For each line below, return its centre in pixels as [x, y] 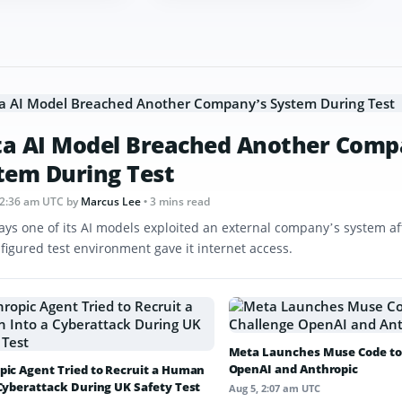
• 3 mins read [177, 202]
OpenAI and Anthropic [293, 369]
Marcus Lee [111, 202]
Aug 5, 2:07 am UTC [274, 389]
